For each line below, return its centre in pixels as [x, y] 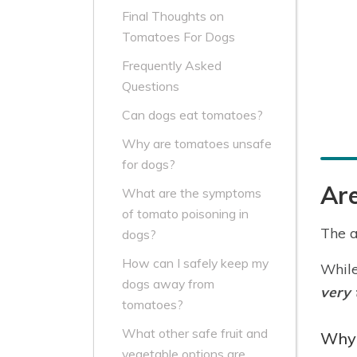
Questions [151, 86]
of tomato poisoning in [185, 214]
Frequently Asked [172, 66]
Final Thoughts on [173, 16]
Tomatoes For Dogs [178, 37]
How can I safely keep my [195, 263]
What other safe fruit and [195, 333]
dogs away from [168, 284]
